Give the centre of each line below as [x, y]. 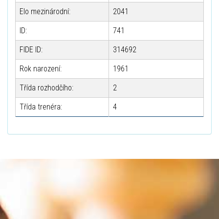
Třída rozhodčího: [46, 88]
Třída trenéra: [41, 107]
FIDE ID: [31, 50]
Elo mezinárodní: [45, 11]
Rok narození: [41, 69]
